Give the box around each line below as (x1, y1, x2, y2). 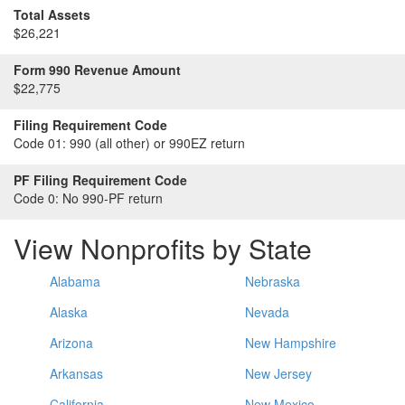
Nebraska (245, 272, 300, 290)
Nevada (245, 303, 289, 321)
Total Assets (14, 5, 90, 24)
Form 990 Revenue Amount (14, 61, 181, 79)
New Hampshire (245, 334, 336, 352)
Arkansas (50, 364, 103, 382)
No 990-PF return (59, 189, 163, 207)
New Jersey (245, 364, 312, 382)
